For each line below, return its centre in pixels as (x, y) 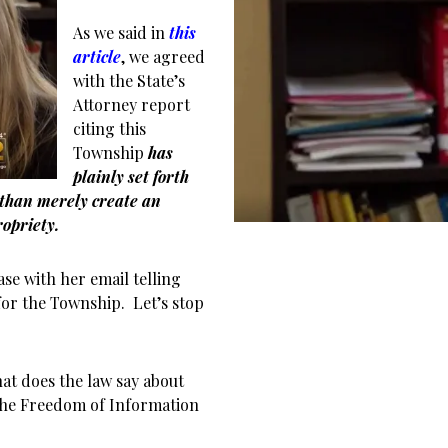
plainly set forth (131, 176)
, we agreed (163, 56)
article (97, 56)
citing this (109, 128)
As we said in (121, 32)
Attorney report (131, 104)
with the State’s (129, 80)
